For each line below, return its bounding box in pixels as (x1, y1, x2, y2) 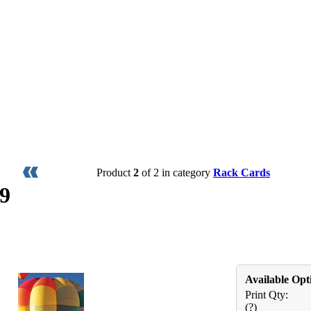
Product (96, 167, 133, 178)
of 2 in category (139, 167, 213, 178)
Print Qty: (245, 288, 288, 301)
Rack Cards (213, 167, 270, 178)
